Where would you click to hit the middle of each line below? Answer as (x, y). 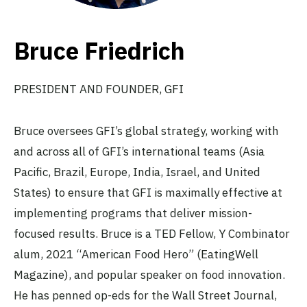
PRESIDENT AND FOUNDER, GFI (99, 89)
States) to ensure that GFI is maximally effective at (148, 192)
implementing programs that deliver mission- (133, 213)
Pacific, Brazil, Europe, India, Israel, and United (137, 172)
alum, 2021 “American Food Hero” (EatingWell (136, 254)
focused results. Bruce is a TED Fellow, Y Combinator (152, 233)
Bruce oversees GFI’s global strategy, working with (146, 131)
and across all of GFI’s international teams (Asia (139, 151)
